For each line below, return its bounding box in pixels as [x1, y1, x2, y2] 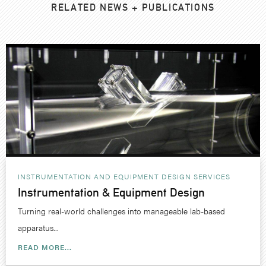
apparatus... [18, 221, 59, 233]
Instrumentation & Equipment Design [18, 185, 205, 199]
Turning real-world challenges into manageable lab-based [18, 204, 225, 217]
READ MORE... [18, 241, 72, 252]
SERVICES [193, 170, 231, 182]
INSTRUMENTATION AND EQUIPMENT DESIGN [18, 170, 191, 182]
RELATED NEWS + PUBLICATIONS [51, 1, 215, 13]
